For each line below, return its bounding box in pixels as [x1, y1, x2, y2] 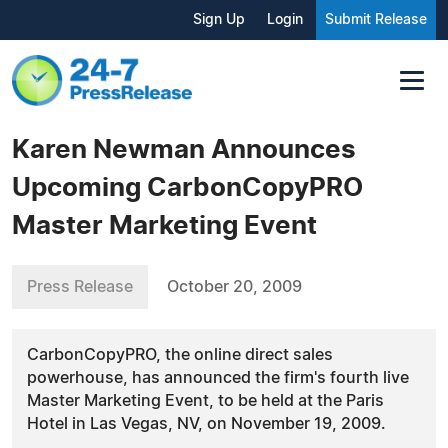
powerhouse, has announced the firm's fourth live [27, 369, 409, 386]
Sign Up [193, 13, 245, 27]
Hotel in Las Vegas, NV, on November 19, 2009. [27, 415, 386, 432]
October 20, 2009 [167, 278, 302, 295]
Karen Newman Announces [12, 136, 356, 163]
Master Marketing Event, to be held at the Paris [27, 392, 384, 409]
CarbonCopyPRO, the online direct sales [27, 346, 333, 363]
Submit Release [325, 13, 427, 27]
